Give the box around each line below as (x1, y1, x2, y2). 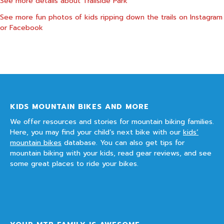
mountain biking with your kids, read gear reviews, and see (10, 147, 211, 158)
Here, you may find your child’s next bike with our (10, 126, 183, 137)
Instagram (190, 11, 222, 23)
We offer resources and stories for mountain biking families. (10, 115, 214, 127)
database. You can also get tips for (61, 136, 184, 148)
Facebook (9, 22, 43, 33)
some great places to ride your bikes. (10, 157, 138, 169)
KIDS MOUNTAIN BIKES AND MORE (10, 100, 149, 112)
